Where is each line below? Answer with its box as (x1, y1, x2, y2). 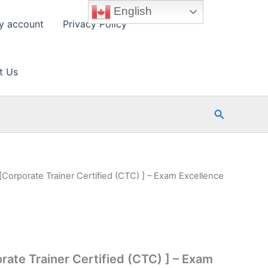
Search (213, 106, 249, 119)
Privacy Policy (63, 18, 127, 30)
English (111, 4, 153, 17)
